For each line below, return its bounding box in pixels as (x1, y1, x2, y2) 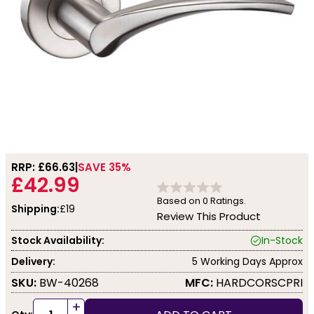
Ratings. (208, 194, 246, 207)
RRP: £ (11, 160, 45, 175)
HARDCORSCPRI (213, 274, 303, 291)
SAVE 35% (78, 160, 131, 175)
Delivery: (11, 254, 55, 268)
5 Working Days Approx (192, 254, 303, 268)
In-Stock (261, 233, 303, 247)
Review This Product (157, 209, 261, 224)
